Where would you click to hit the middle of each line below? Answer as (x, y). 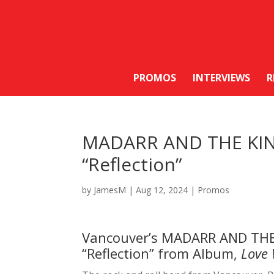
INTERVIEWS (221, 78)
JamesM (110, 190)
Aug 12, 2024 (162, 190)
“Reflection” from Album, (160, 254)
